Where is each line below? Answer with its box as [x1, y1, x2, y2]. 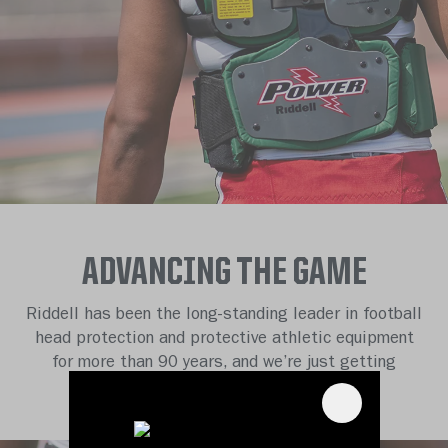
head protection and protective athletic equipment [34, 331, 414, 349]
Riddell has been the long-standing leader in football [26, 307, 422, 325]
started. [193, 379, 255, 397]
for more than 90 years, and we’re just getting [52, 355, 396, 373]
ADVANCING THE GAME [81, 254, 367, 295]
